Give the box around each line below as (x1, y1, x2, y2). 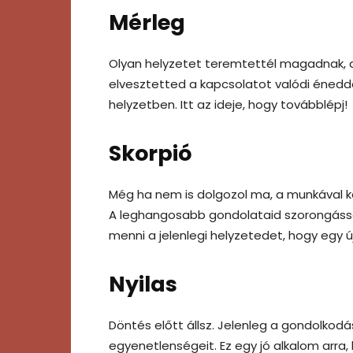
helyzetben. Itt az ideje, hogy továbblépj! (109, 95, 347, 113)
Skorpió (109, 138, 191, 168)
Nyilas (109, 269, 177, 299)
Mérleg (109, 7, 185, 37)
